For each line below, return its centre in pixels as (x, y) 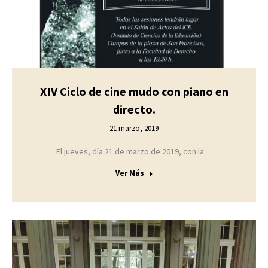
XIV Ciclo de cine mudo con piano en (134, 91)
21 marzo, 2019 (134, 128)
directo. (134, 109)
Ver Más (130, 173)
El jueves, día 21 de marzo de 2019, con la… (134, 151)
